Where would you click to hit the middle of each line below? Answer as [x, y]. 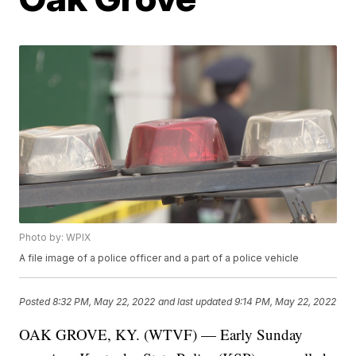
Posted [36, 301]
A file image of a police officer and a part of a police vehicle [159, 258]
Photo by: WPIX [55, 238]
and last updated [195, 301]
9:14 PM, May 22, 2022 [286, 301]
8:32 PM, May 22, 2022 [104, 301]
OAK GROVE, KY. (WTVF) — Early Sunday [161, 335]
